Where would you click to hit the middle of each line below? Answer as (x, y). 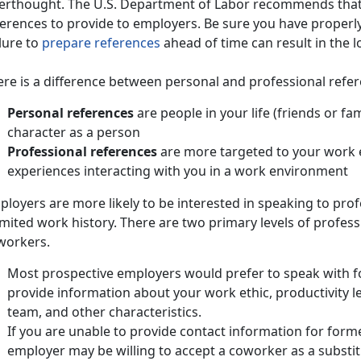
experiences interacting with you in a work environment (179, 170)
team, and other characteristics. (106, 311)
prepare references (103, 42)
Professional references (82, 151)
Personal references (71, 112)
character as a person (75, 132)
